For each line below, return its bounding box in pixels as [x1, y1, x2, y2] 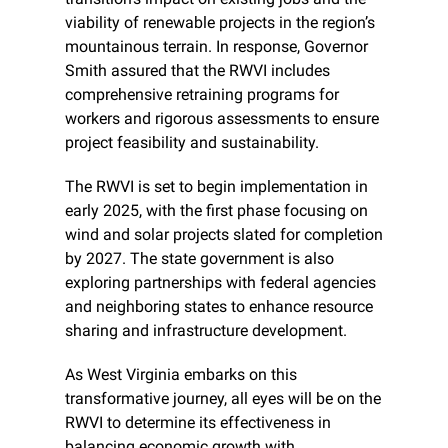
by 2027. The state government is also [65, 249, 334, 269]
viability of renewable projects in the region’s [65, 13, 375, 33]
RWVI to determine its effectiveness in [65, 413, 331, 433]
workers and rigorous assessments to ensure [65, 109, 379, 129]
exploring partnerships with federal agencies [65, 273, 376, 293]
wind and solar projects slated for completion [65, 225, 383, 245]
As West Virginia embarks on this [65, 365, 297, 385]
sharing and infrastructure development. [65, 321, 347, 341]
